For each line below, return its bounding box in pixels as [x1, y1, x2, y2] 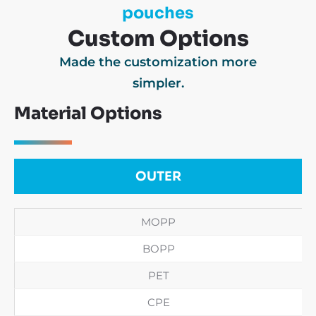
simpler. [132, 75, 184, 91]
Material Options [14, 102, 162, 124]
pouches [122, 2, 194, 23]
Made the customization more [59, 54, 257, 70]
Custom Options [67, 25, 249, 52]
